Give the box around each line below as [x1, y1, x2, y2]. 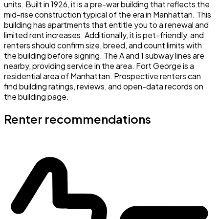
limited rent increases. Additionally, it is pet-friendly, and [4, 30, 204, 41]
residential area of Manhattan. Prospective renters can [4, 71, 201, 82]
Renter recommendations [4, 111, 151, 127]
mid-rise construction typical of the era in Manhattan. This [4, 9, 211, 20]
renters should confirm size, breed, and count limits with [4, 40, 202, 51]
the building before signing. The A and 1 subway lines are [4, 50, 204, 61]
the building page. [4, 91, 69, 102]
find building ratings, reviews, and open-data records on [4, 81, 203, 92]
